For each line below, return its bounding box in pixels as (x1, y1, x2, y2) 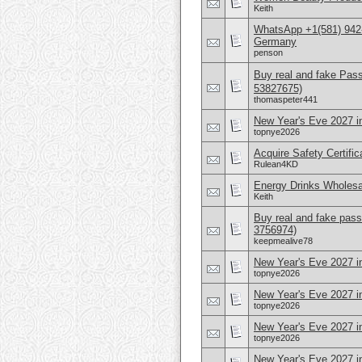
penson (254, 48, 283, 57)
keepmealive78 (254, 236, 313, 246)
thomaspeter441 (254, 95, 318, 104)
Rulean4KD (254, 159, 298, 169)
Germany (254, 36, 297, 48)
